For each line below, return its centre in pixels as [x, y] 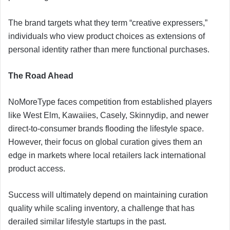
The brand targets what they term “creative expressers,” [108, 23]
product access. [37, 168]
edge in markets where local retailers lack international [107, 155]
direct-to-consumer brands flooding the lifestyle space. [106, 128]
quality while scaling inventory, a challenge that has [101, 208]
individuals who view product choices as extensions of [107, 36]
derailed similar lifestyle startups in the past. [87, 221]
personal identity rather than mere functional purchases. [109, 49]
